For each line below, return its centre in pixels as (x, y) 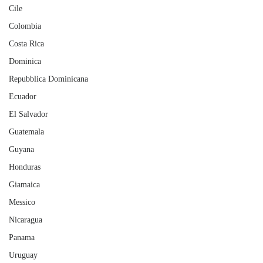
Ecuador (23, 97)
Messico (22, 202)
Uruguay (23, 255)
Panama (22, 237)
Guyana (21, 149)
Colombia (25, 26)
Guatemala (26, 132)
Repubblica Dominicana (48, 79)
